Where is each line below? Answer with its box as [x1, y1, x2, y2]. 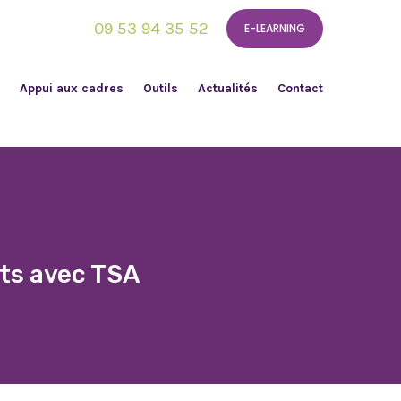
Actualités [198, 81, 258, 96]
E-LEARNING [244, 21, 305, 36]
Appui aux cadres [20, 81, 124, 96]
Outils [143, 81, 178, 96]
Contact [277, 81, 323, 96]
